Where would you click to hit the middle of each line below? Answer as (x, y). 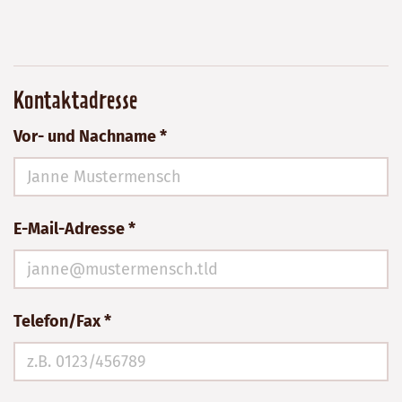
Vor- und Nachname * (90, 137)
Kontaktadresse (75, 102)
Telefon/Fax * (62, 322)
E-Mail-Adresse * (74, 229)
